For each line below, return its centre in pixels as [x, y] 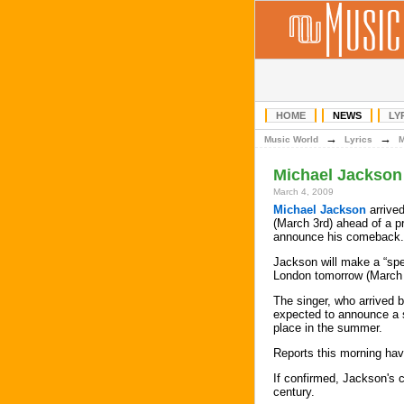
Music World [291, 139]
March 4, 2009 [303, 192]
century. [294, 392]
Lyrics [358, 139]
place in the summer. [328, 328]
